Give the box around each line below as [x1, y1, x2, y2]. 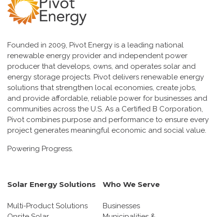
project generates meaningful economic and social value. [7, 125, 206, 135]
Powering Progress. [7, 144, 73, 153]
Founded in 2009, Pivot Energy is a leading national [7, 40, 184, 49]
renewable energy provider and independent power [7, 51, 187, 60]
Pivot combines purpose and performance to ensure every [7, 115, 209, 124]
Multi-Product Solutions [7, 201, 88, 210]
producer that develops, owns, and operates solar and [7, 62, 196, 71]
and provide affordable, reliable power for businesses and [7, 93, 207, 103]
